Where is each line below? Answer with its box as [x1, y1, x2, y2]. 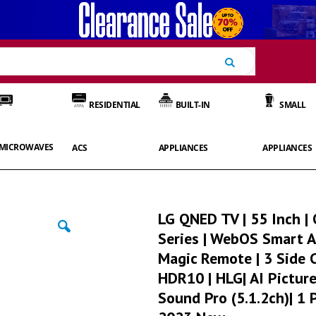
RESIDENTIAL [89, 98, 140, 111]
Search [234, 54, 267, 68]
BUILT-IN [175, 98, 210, 111]
